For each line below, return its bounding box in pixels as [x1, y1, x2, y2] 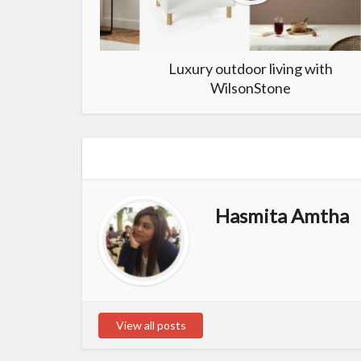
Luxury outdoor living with [168, 60, 333, 78]
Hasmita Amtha [215, 204, 349, 228]
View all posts [115, 318, 186, 333]
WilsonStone [210, 79, 291, 98]
